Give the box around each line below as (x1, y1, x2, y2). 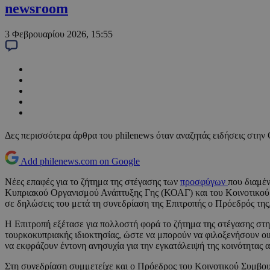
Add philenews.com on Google (20, 156, 140, 167)
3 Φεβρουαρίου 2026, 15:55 (5, 29, 113, 40)
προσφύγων (180, 177, 228, 187)
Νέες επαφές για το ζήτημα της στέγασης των (5, 177, 180, 187)
